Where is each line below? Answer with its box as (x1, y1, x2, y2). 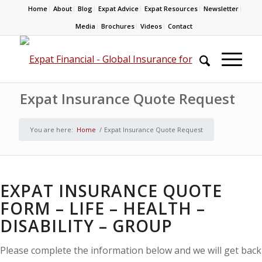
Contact (167, 22, 192, 30)
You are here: (29, 125, 73, 134)
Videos (140, 22, 162, 30)
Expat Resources (144, 4, 198, 13)
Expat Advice (98, 4, 139, 13)
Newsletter (204, 4, 239, 13)
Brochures (101, 22, 135, 30)
